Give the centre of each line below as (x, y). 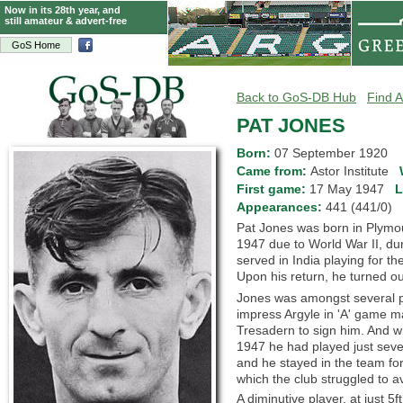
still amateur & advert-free (66, 21)
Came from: (273, 171)
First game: (273, 189)
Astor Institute (355, 171)
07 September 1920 (331, 153)
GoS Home (36, 45)
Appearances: (281, 207)
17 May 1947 (352, 189)
